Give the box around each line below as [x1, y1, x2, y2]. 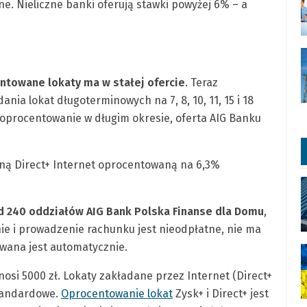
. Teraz [185, 76, 218, 89]
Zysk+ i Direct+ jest [173, 287, 269, 300]
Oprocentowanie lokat [61, 287, 173, 300]
